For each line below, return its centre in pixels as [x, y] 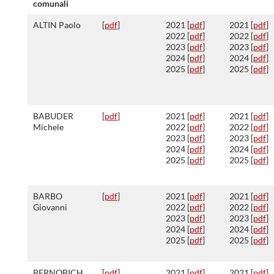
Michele [48, 127]
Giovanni [50, 207]
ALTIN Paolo [57, 25]
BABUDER [53, 116]
